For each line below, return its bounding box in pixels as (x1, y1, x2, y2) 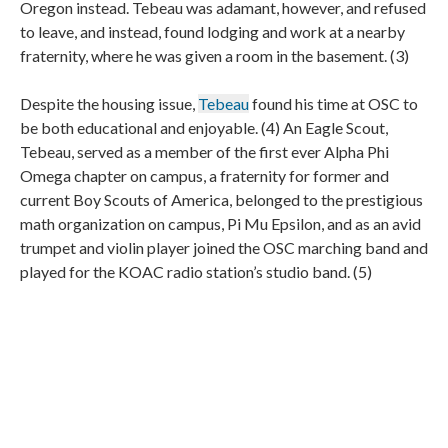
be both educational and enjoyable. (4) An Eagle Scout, (20, 118, 388, 137)
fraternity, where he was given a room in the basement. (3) (20, 46, 409, 65)
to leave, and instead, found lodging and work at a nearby (20, 22, 405, 41)
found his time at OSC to (249, 94, 418, 113)
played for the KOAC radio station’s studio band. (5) (20, 262, 372, 281)
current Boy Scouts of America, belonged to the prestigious (20, 190, 423, 209)
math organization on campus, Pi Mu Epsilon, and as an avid (20, 214, 421, 233)
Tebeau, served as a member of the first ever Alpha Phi (20, 142, 389, 161)
